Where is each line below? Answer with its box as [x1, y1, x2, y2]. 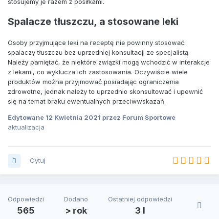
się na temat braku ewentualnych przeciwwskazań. [8, 97, 166, 105]
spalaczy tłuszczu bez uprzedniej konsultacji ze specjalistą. [8, 48, 190, 56]
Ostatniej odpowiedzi [108, 195, 172, 203]
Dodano [64, 195, 88, 203]
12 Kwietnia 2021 [45, 113, 101, 121]
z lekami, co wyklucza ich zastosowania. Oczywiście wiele [8, 67, 188, 76]
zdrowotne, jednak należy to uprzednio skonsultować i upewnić [8, 87, 203, 95]
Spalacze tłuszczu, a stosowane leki [8, 16, 178, 28]
